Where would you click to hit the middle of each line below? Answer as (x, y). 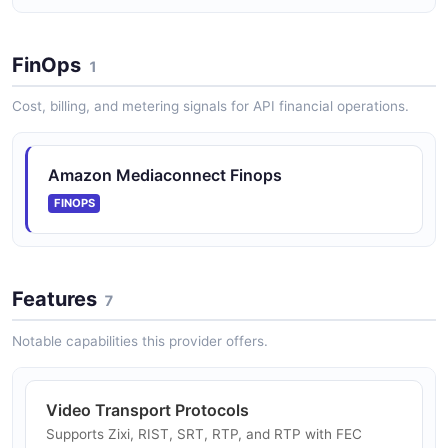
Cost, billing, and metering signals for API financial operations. (210, 106)
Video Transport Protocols (147, 410)
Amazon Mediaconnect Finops (165, 175)
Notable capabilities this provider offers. (140, 341)
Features (54, 299)
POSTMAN (81, 9)
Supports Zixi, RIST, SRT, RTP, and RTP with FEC (204, 434)
